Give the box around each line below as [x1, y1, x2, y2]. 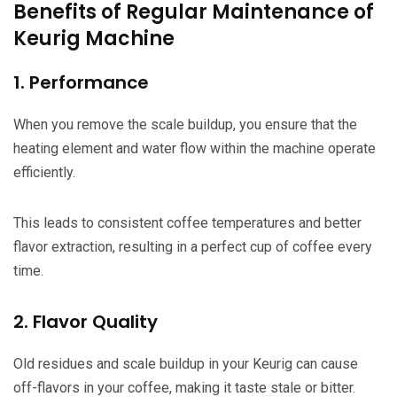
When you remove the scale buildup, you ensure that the [13, 115, 357, 133]
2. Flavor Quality [13, 308, 158, 334]
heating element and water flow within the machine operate [13, 139, 376, 157]
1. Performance [13, 69, 149, 95]
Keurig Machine [13, 24, 175, 52]
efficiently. [13, 163, 75, 181]
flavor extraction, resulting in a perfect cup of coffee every [13, 237, 372, 255]
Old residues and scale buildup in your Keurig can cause [13, 354, 358, 372]
